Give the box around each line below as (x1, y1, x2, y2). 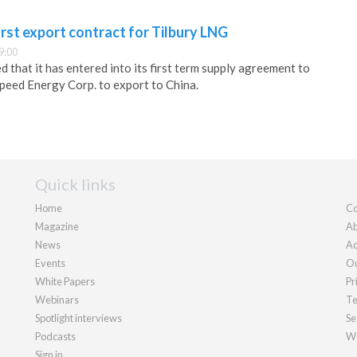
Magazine (35, 219, 79, 233)
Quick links (35, 174, 116, 194)
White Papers (35, 274, 95, 288)
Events (35, 256, 65, 269)
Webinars (35, 292, 79, 306)
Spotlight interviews (35, 311, 122, 324)
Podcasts (35, 329, 76, 343)
